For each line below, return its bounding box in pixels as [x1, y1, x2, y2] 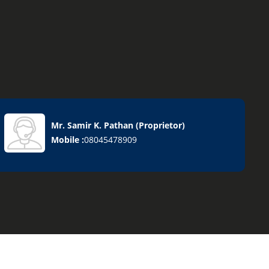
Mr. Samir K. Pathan [50, 119, 133, 131]
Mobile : [50, 134, 84, 146]
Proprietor [138, 119, 182, 131]
